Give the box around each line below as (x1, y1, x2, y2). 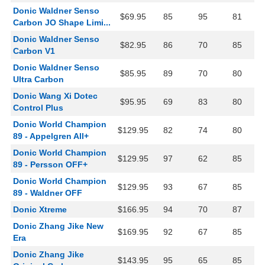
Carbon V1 (13, 46, 55, 56)
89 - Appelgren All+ (13, 131, 89, 141)
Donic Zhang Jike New (13, 221, 104, 231)
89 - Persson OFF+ (13, 160, 88, 170)
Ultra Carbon (13, 75, 64, 85)
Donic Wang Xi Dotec (13, 91, 98, 101)
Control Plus (13, 103, 63, 113)
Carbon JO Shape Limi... (13, 18, 111, 28)
